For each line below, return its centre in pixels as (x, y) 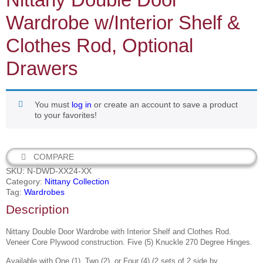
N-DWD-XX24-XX (59, 171)
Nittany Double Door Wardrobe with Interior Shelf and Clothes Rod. (120, 232)
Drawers (42, 69)
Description (38, 210)
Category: (25, 182)
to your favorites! (66, 115)
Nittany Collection (77, 182)
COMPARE (53, 157)
